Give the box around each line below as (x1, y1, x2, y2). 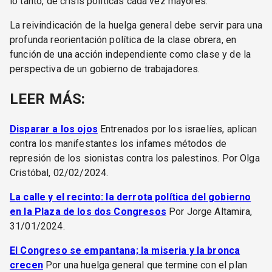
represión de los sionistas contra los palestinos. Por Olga (10, 152, 260, 165)
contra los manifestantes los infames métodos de (10, 138, 227, 150)
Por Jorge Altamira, (166, 206, 252, 218)
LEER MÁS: (10, 90, 86, 108)
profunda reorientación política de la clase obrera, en (10, 33, 237, 46)
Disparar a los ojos (10, 123, 98, 135)
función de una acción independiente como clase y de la (10, 48, 251, 60)
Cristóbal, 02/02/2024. (10, 167, 109, 179)
